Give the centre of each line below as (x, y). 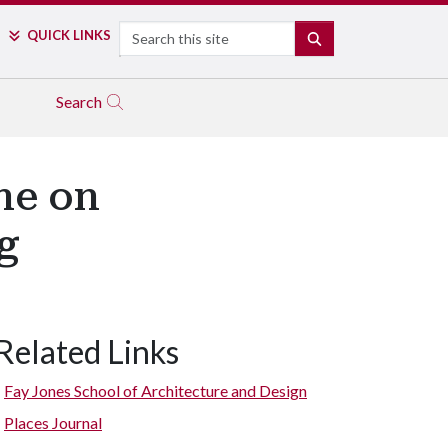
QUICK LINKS (68, 35)
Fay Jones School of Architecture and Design (155, 390)
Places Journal (53, 422)
